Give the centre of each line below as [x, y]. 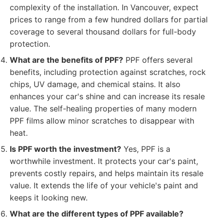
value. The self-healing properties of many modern [103, 109]
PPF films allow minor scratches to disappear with [102, 121]
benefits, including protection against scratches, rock [108, 72]
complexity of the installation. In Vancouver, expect [104, 7]
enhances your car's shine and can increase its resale [107, 96]
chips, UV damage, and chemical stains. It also [95, 84]
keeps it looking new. [49, 198]
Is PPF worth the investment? [65, 149]
